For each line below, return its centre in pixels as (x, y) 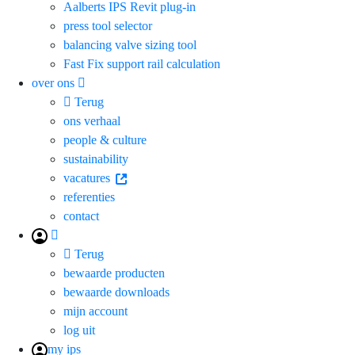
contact (81, 216)
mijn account (95, 311)
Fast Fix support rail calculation (142, 63)
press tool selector (108, 25)
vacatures (88, 177)
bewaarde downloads (116, 292)
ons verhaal (92, 120)
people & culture (105, 139)
